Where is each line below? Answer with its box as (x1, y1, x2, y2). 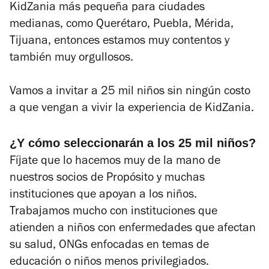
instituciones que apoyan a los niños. (10, 189, 197, 202)
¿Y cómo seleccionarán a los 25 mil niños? (10, 136, 256, 150)
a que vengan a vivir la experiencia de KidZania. (10, 103, 254, 115)
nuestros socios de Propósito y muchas (10, 172, 205, 185)
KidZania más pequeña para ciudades (10, 2, 205, 14)
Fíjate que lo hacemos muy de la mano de (10, 156, 220, 168)
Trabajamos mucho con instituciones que (10, 206, 217, 219)
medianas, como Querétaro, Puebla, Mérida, (10, 19, 234, 31)
